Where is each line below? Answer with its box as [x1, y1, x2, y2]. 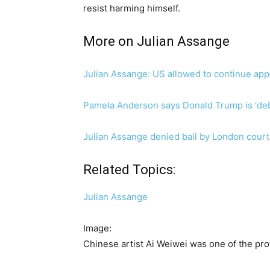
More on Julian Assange [83, 34, 230, 49]
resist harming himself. [83, 2, 180, 14]
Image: [83, 222, 111, 234]
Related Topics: [83, 162, 175, 178]
